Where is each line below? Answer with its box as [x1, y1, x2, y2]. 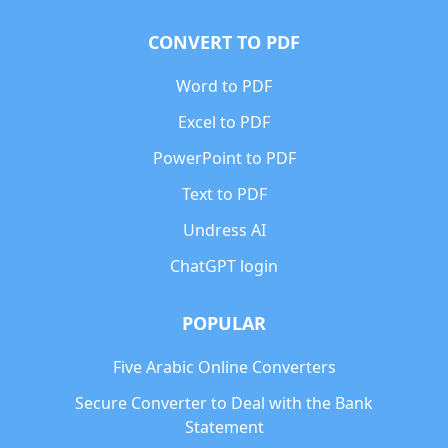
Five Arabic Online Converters [112, 356, 336, 378]
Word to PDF [176, 75, 272, 97]
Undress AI [182, 219, 266, 241]
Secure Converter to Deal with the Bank [75, 392, 373, 414]
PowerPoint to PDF [152, 147, 296, 169]
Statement [184, 416, 264, 438]
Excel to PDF [178, 111, 270, 133]
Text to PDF [181, 183, 267, 205]
